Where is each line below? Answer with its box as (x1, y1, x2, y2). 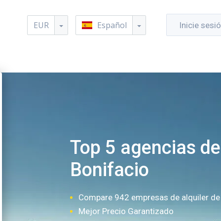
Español (97, 20, 127, 31)
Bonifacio (70, 159, 149, 181)
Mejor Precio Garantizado (78, 206, 174, 216)
